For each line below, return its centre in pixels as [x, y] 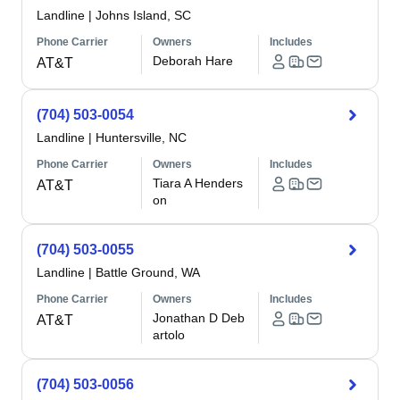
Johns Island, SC [143, 15]
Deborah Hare [193, 61]
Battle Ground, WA [148, 272]
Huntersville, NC [141, 137]
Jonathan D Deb [199, 318]
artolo [169, 335]
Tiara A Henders [198, 183]
